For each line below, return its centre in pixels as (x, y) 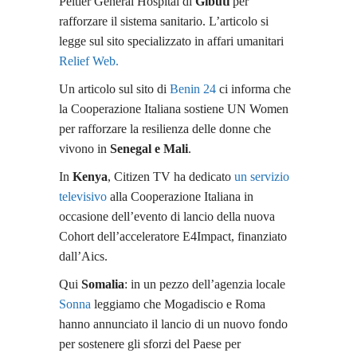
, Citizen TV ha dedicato (171, 176)
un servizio (262, 176)
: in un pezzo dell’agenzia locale (205, 284)
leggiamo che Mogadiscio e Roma (178, 304)
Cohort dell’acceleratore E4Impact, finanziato (173, 236)
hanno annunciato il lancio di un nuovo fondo (173, 324)
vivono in (84, 148)
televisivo (83, 196)
